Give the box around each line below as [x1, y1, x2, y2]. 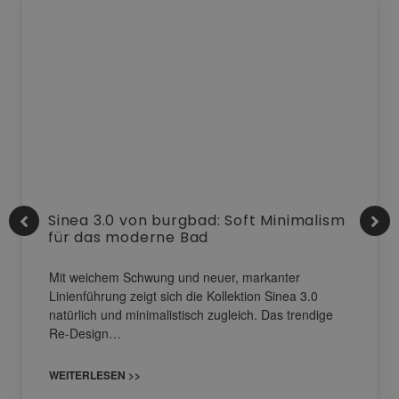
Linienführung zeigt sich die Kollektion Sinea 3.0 [49, 287, 318, 305]
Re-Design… [49, 324, 121, 343]
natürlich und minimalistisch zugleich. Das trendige [49, 305, 333, 324]
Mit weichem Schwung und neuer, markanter [49, 268, 300, 287]
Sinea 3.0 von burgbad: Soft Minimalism [48, 210, 346, 232]
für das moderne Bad [48, 227, 209, 248]
